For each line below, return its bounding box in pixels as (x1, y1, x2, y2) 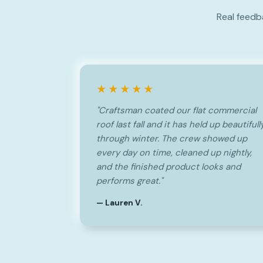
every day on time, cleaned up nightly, (96, 147, 252, 159)
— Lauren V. (96, 198, 142, 208)
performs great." (96, 175, 163, 187)
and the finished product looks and (96, 161, 241, 173)
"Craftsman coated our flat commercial (96, 104, 257, 116)
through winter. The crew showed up (96, 133, 247, 144)
